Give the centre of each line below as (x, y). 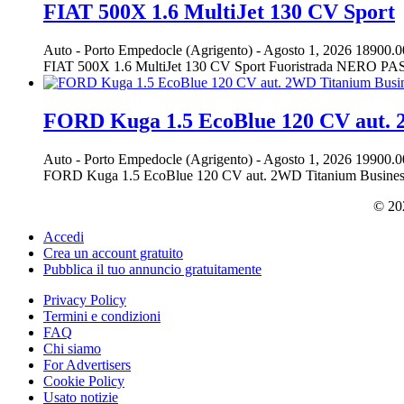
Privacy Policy (85, 299)
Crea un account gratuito (113, 252)
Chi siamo (72, 348)
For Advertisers (87, 364)
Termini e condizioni (102, 316)
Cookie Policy (84, 381)
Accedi (64, 236)
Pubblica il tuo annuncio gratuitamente (152, 269)
